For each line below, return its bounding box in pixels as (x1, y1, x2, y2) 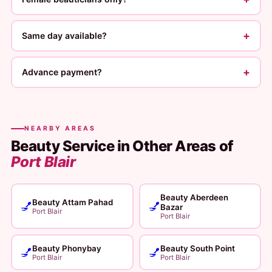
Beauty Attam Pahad (32, 197, 114, 207)
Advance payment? (22, 67, 103, 77)
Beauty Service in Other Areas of (10, 137, 233, 155)
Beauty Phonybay (32, 243, 102, 253)
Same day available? (22, 30, 107, 41)
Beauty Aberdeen (160, 192, 228, 202)
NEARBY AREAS (24, 124, 96, 132)
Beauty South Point (160, 243, 235, 253)
